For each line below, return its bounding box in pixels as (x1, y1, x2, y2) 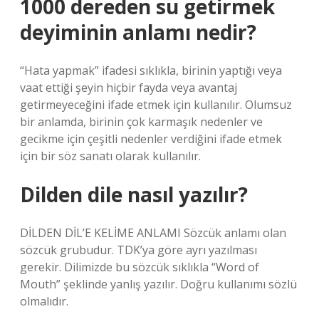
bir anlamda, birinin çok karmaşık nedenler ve (20, 114, 263, 130)
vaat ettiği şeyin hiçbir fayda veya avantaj (20, 80, 237, 95)
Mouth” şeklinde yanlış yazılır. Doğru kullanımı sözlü (20, 276, 297, 292)
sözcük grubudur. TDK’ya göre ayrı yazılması (20, 242, 257, 258)
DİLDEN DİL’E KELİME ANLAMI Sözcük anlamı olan (20, 225, 286, 241)
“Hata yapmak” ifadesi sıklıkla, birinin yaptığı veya (20, 63, 282, 78)
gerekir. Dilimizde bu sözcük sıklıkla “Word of (20, 259, 259, 275)
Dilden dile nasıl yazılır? (20, 181, 248, 208)
